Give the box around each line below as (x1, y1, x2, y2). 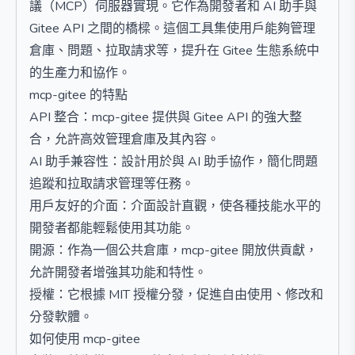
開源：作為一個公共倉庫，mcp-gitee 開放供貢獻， (29, 242, 318, 259)
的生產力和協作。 (29, 64, 131, 82)
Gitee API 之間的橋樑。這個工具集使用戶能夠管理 (29, 20, 315, 37)
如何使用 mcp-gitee (29, 330, 140, 348)
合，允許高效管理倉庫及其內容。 (29, 131, 219, 148)
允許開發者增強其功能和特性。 (29, 264, 207, 281)
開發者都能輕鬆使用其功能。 (29, 219, 194, 237)
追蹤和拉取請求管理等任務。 (29, 175, 194, 193)
